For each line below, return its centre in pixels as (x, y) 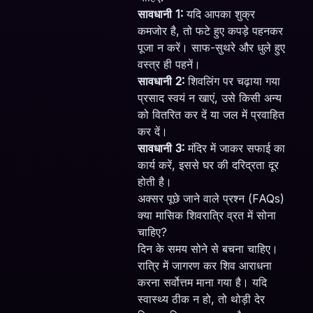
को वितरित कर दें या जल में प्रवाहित (211, 114)
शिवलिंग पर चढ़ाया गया (232, 81)
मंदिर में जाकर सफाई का (235, 148)
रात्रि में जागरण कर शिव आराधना (205, 265)
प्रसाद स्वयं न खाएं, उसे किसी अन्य (210, 97)
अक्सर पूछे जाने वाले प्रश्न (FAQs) (211, 198)
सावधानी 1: (160, 14)
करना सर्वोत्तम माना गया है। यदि (202, 282)
